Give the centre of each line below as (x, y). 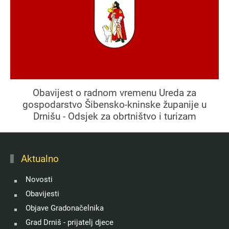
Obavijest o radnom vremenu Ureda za (114, 93)
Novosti (39, 180)
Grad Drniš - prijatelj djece (70, 223)
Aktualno (38, 159)
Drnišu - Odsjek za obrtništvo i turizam (114, 117)
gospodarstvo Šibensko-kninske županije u (114, 105)
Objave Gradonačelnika (65, 208)
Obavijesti (42, 194)
